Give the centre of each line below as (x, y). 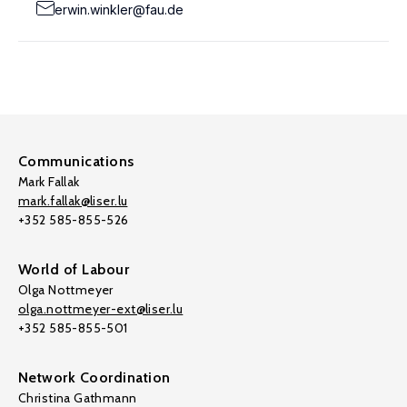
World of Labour (74, 269)
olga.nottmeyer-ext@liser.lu (101, 309)
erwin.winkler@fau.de (119, 10)
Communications (76, 161)
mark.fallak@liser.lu (73, 201)
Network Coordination (94, 377)
